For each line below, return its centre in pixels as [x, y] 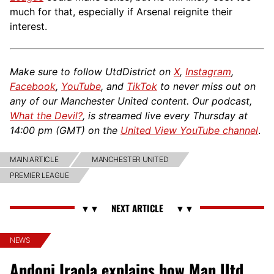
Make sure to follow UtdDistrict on [92, 71]
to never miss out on [206, 86]
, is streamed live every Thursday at [165, 115]
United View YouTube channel [189, 130]
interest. [28, 26]
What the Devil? [46, 115]
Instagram [208, 71]
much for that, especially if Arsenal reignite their [121, 11]
